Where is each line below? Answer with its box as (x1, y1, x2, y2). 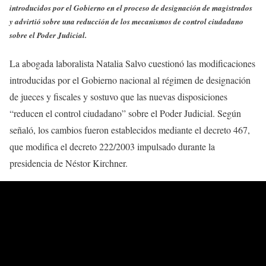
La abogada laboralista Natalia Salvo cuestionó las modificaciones (9, 57, 255, 70)
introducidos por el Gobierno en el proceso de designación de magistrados (9, 2, 252, 14)
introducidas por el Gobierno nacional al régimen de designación (9, 74, 251, 87)
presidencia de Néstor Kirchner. (9, 157, 128, 170)
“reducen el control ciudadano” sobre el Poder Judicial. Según (9, 107, 241, 120)
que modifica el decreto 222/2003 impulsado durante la (9, 140, 215, 153)
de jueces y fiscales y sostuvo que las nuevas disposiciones (9, 90, 227, 103)
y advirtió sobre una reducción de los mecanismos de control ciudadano (9, 16, 243, 27)
